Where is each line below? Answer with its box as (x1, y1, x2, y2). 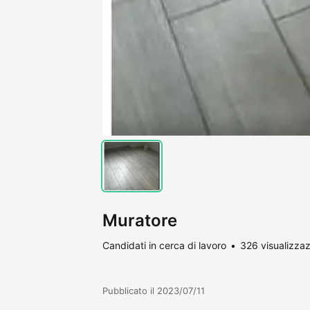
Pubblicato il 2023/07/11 (102, 284, 205, 296)
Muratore (102, 210, 177, 230)
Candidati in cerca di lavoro (102, 239, 226, 251)
